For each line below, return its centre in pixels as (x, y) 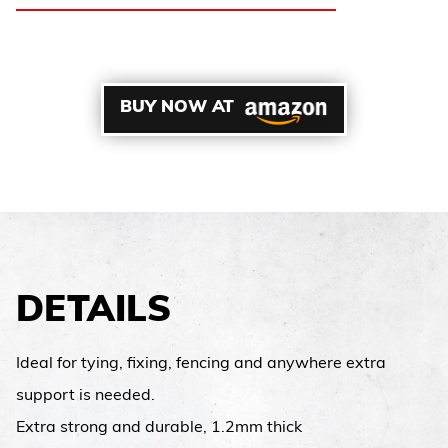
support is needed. (85, 395)
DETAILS (93, 311)
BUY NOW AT (177, 108)
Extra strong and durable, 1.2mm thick (159, 427)
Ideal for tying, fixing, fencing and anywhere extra (201, 363)
